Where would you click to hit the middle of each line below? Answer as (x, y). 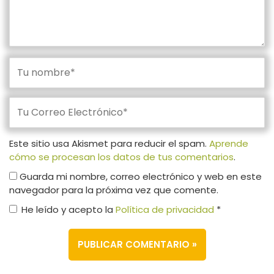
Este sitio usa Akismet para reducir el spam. (109, 143)
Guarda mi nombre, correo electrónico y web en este (141, 176)
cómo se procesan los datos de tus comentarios (121, 157)
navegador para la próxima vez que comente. (114, 190)
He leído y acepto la (68, 209)
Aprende (229, 143)
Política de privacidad (166, 209)
